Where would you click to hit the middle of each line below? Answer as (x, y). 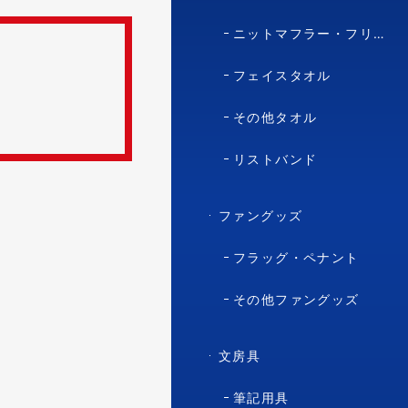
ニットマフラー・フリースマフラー (303, 33)
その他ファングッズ (296, 299)
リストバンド (275, 158)
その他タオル (275, 117)
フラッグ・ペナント (296, 257)
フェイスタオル (282, 75)
